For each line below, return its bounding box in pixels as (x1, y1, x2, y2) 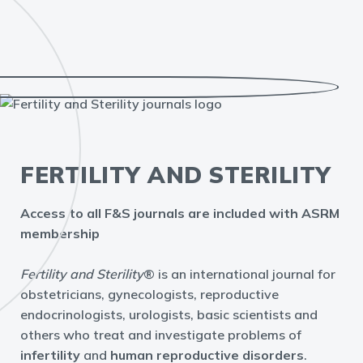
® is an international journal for (143, 265, 335, 282)
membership (20, 224, 100, 241)
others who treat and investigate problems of (20, 326, 301, 343)
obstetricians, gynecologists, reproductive (20, 285, 279, 302)
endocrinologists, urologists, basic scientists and (20, 305, 318, 322)
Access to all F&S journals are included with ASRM (20, 204, 340, 221)
